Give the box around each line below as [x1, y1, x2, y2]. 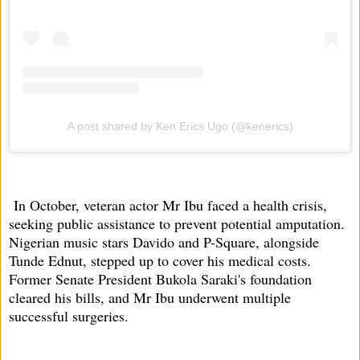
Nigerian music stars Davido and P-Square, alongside [9, 231, 319, 252]
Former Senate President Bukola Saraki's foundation [9, 268, 312, 288]
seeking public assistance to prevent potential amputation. [9, 213, 345, 233]
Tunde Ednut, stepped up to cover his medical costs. [9, 250, 311, 270]
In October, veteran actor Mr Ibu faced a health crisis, [9, 194, 327, 215]
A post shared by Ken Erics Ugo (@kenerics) [67, 119, 293, 133]
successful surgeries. [9, 305, 129, 325]
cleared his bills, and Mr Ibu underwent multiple [9, 287, 291, 307]
